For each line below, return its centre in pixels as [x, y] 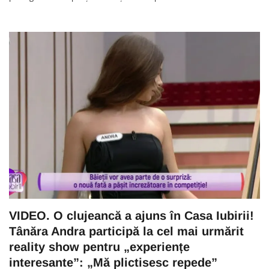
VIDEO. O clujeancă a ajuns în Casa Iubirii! [131, 216]
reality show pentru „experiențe [99, 247]
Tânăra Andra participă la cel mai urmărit [126, 231]
